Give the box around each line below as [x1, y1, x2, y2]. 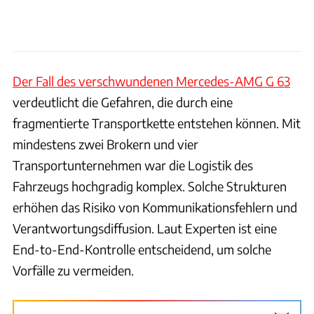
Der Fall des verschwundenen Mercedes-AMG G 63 [13, 72, 290, 89]
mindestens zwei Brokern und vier [13, 135, 198, 152]
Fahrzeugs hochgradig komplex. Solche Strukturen [13, 177, 287, 194]
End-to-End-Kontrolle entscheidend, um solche [13, 240, 271, 257]
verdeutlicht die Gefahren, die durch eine [13, 93, 233, 110]
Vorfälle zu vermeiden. [13, 261, 134, 278]
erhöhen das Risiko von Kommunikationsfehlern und [13, 198, 297, 215]
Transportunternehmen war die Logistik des [13, 156, 253, 173]
